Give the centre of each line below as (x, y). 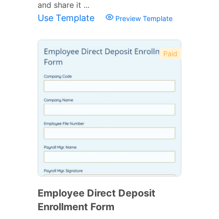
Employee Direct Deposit (97, 193)
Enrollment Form (76, 207)
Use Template (67, 18)
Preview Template (143, 18)
